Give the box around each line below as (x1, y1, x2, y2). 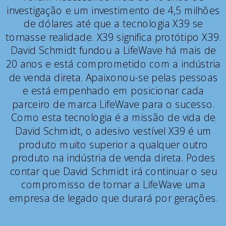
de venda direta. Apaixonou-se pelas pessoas (9, 70, 218, 84)
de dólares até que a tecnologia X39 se (23, 17, 203, 31)
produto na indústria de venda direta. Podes (12, 151, 215, 165)
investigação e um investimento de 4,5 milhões (7, 3, 220, 17)
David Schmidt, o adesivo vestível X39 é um (15, 124, 212, 138)
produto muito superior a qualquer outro (19, 137, 208, 151)
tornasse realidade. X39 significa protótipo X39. (6, 30, 221, 44)
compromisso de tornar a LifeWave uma (21, 178, 206, 192)
